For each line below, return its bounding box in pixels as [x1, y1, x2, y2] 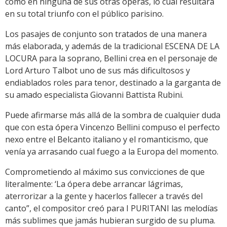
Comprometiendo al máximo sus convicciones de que [5, 166, 205, 178]
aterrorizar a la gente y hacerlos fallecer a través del [5, 191, 203, 202]
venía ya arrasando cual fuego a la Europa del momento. [5, 146, 218, 158]
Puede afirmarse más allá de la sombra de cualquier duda [5, 109, 220, 121]
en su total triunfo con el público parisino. [5, 8, 164, 20]
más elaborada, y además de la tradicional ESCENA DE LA [5, 41, 219, 52]
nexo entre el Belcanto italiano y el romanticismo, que [5, 134, 208, 145]
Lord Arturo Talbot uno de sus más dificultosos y [5, 65, 190, 77]
